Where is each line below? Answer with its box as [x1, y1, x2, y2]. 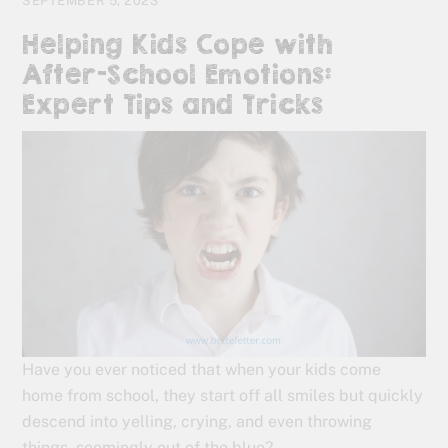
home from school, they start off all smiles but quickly [22, 386, 424, 406]
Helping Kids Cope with [22, 29, 333, 61]
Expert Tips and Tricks [22, 89, 324, 121]
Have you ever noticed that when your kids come [22, 360, 382, 380]
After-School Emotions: [22, 59, 333, 91]
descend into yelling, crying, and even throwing [22, 412, 373, 432]
